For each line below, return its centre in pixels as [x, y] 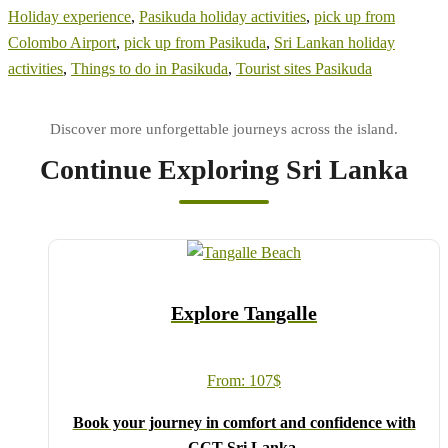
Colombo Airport [62, 42]
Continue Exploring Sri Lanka [224, 169]
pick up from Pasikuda [195, 42]
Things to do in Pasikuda [149, 68]
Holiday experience [69, 16]
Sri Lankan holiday [334, 42]
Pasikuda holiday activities [222, 16]
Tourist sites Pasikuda [304, 68]
